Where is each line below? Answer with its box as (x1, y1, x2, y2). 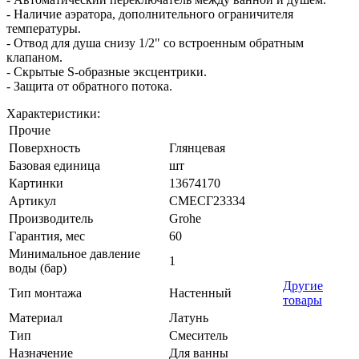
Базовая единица (9, 158, 100, 172)
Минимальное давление (9, 246, 140, 260)
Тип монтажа (9, 285, 82, 300)
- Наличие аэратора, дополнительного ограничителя (6, 6, 293, 21)
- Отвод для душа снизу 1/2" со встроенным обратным (6, 35, 304, 50)
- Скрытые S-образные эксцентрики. (6, 64, 207, 79)
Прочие (9, 123, 50, 137)
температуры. (6, 21, 81, 35)
